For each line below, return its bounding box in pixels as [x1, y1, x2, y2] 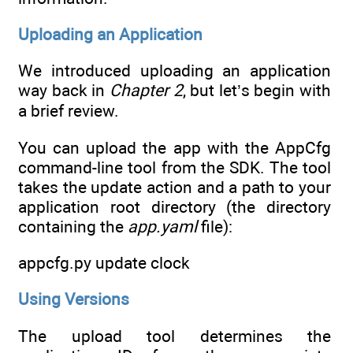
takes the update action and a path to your [18, 176, 331, 197]
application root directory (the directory [18, 196, 331, 217]
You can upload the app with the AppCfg [18, 137, 331, 158]
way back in [18, 80, 110, 101]
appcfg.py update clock [18, 252, 190, 273]
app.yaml [128, 216, 197, 236]
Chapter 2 [109, 80, 183, 101]
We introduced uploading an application [18, 61, 331, 81]
